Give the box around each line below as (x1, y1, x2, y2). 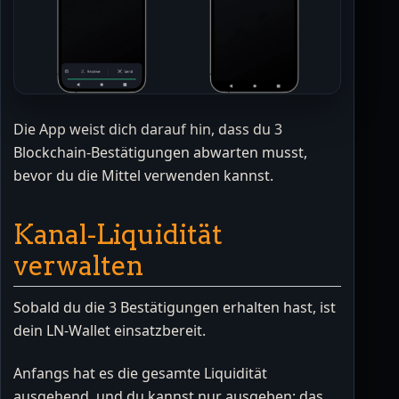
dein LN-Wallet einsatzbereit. (13, 321, 206, 341)
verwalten (13, 249, 143, 282)
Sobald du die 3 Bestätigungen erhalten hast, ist (13, 297, 336, 318)
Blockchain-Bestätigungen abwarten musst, (13, 142, 307, 163)
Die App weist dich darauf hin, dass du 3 (13, 119, 282, 140)
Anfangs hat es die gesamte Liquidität (13, 363, 267, 384)
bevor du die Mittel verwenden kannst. (13, 166, 273, 186)
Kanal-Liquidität (13, 218, 223, 251)
